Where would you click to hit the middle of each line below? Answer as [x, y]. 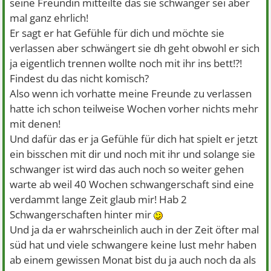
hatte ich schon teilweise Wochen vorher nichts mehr [134, 109]
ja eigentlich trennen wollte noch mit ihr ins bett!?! [126, 63]
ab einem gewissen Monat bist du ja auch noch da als [133, 260]
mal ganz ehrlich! [49, 18]
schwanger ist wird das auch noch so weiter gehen [127, 169]
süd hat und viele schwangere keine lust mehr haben [133, 245]
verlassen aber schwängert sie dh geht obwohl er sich [135, 48]
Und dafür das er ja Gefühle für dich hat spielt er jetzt [134, 139]
